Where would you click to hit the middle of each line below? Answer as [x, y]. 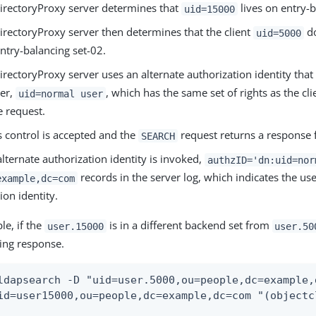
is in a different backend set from [189, 225]
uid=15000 [209, 9]
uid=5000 [279, 33]
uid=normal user [61, 93]
